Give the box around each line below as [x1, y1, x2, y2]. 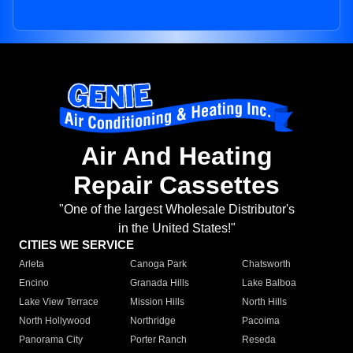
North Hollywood [19, 315, 91, 327]
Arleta [19, 258, 44, 270]
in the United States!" [117, 221, 236, 236]
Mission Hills [130, 296, 185, 308]
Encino [19, 277, 49, 289]
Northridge [130, 315, 176, 327]
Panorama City [19, 334, 83, 346]
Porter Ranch [130, 334, 188, 346]
